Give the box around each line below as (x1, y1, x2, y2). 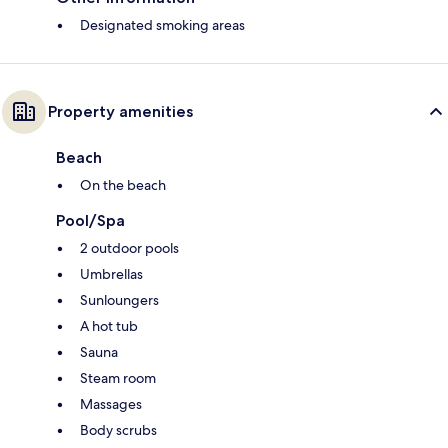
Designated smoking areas (80, 16, 245, 35)
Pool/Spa (56, 211, 125, 231)
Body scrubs (80, 421, 157, 440)
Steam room (80, 369, 156, 388)
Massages (80, 395, 142, 414)
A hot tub (80, 317, 138, 336)
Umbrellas (80, 265, 143, 284)
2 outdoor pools (80, 239, 179, 258)
